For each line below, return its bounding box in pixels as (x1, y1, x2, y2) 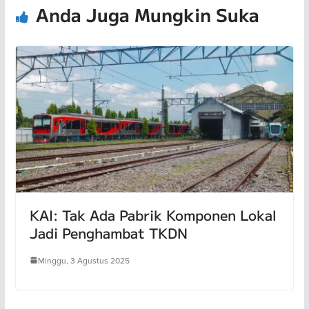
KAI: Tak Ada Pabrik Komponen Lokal (29, 204, 277, 225)
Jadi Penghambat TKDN (29, 222, 188, 243)
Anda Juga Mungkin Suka (35, 1, 259, 28)
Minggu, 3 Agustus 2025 (37, 254, 130, 266)
